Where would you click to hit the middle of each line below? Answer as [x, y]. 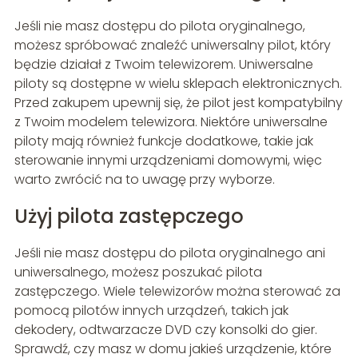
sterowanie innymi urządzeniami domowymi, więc [168, 160]
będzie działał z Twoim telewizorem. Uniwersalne [163, 64]
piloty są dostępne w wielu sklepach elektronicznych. [178, 83]
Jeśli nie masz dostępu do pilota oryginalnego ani [169, 253]
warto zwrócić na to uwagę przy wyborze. [144, 179]
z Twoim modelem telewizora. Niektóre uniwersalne [171, 121]
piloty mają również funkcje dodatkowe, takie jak [163, 141]
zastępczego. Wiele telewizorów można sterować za [177, 291]
